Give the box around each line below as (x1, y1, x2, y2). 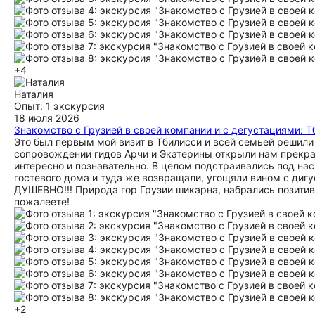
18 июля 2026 (14, 112, 79, 124)
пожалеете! (14, 195, 70, 207)
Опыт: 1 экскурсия (14, 100, 105, 112)
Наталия (14, 88, 53, 100)
